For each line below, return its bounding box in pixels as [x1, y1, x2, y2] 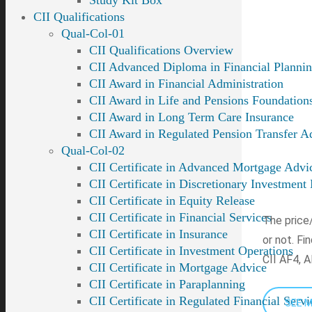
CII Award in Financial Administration [89, 77, 283, 91]
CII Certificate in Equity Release [89, 194, 255, 208]
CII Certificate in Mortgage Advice [89, 260, 267, 274]
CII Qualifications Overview [89, 43, 233, 57]
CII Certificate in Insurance [89, 227, 228, 241]
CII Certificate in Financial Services [89, 210, 272, 224]
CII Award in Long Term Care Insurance [89, 110, 294, 124]
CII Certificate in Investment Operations [89, 244, 293, 258]
